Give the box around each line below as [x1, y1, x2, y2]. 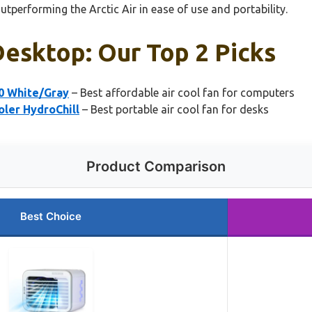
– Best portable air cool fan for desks [79, 102, 269, 116]
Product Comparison [86, 157, 226, 175]
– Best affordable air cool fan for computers [69, 86, 295, 99]
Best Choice [19, 209, 81, 223]
